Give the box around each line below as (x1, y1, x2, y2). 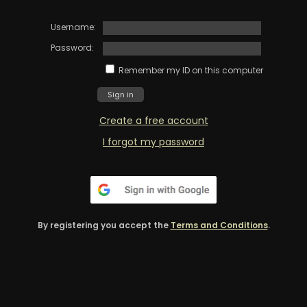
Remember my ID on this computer (118, 64, 263, 76)
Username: (50, 21, 96, 33)
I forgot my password (103, 134, 204, 149)
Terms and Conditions (170, 219, 268, 231)
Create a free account (99, 113, 208, 127)
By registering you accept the (37, 219, 171, 231)
